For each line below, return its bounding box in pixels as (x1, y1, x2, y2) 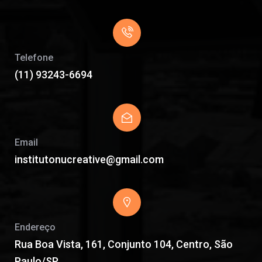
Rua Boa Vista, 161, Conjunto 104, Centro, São (15, 238, 233, 251)
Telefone (15, 52, 53, 64)
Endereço (15, 222, 56, 233)
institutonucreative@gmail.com (15, 153, 164, 166)
